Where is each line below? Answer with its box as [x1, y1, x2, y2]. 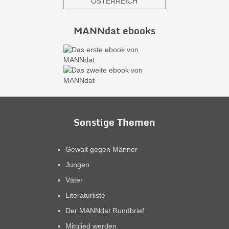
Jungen [65, 161, 90, 169]
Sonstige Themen [73, 114, 155, 130]
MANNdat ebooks [73, 22, 155, 39]
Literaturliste [65, 191, 106, 200]
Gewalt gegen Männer [65, 145, 138, 154]
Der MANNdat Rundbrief [65, 207, 145, 215]
